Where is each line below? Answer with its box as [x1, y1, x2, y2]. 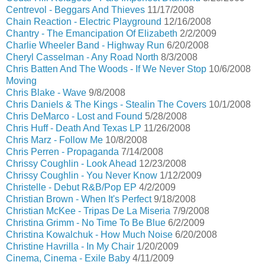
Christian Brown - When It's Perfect [6, 194, 151, 204]
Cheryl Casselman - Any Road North [6, 52, 159, 62]
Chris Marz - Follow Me [6, 135, 103, 145]
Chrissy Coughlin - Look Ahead [6, 159, 137, 169]
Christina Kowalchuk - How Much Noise [6, 230, 173, 240]
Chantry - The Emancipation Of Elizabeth [6, 28, 177, 38]
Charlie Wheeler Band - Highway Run [6, 40, 164, 50]
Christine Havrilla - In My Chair [6, 241, 134, 251]
